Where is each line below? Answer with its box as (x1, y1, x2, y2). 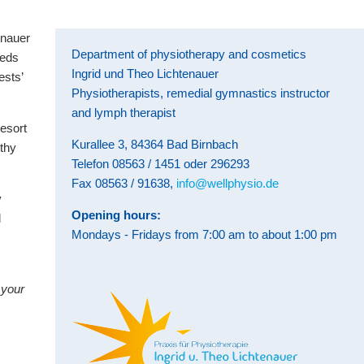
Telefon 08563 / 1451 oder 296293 (71, 157, 250, 171)
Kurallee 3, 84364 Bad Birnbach (71, 137, 239, 151)
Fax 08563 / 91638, (71, 176, 177, 190)
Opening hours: (71, 208, 162, 222)
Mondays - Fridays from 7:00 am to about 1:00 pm (71, 227, 338, 241)
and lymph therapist (71, 106, 176, 119)
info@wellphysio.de (176, 176, 279, 190)
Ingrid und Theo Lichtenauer (71, 67, 219, 80)
